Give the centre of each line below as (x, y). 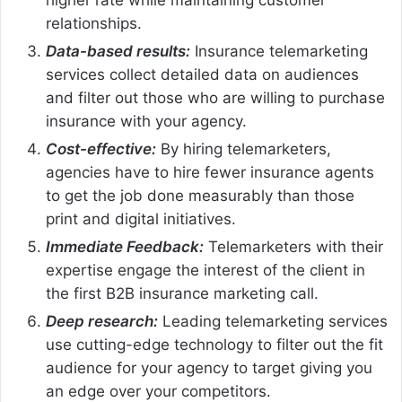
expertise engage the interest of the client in (205, 270)
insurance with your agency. (146, 121)
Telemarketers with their (293, 246)
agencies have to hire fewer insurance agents (210, 172)
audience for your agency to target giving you (209, 367)
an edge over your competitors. (158, 391)
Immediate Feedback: (125, 246)
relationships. (94, 23)
